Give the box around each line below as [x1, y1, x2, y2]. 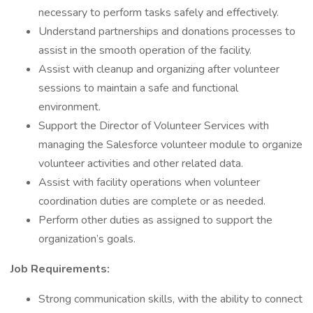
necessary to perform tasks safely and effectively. [38, 5, 282, 20]
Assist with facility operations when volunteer [38, 175, 260, 190]
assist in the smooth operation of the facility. [38, 43, 254, 58]
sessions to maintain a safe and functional [38, 80, 238, 96]
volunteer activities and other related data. [38, 156, 246, 171]
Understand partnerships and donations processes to [38, 24, 296, 39]
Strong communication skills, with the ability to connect [38, 291, 303, 307]
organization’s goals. [38, 231, 138, 247]
